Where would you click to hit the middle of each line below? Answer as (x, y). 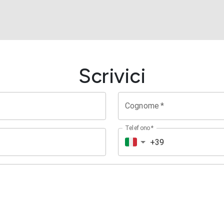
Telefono (137, 128)
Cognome (142, 106)
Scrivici (112, 76)
